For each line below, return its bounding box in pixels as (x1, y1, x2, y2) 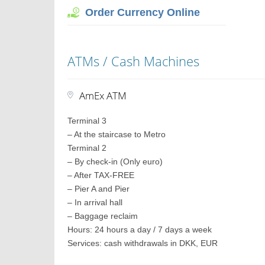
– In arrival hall (67, 198, 123, 207)
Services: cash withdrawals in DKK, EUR (67, 238, 218, 248)
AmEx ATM (79, 89, 127, 102)
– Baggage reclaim (67, 211, 138, 221)
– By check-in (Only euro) (67, 157, 163, 166)
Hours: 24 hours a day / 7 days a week (67, 225, 212, 234)
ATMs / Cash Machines (67, 52, 200, 70)
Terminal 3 (67, 116, 107, 125)
